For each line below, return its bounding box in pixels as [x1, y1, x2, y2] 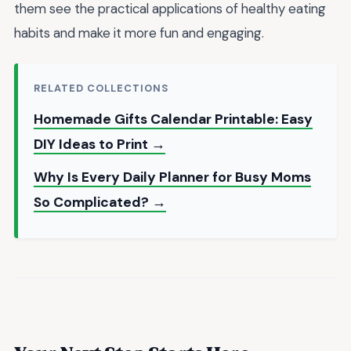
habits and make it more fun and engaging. [14, 24, 264, 42]
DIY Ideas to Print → [34, 136, 165, 154]
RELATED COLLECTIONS [34, 81, 169, 96]
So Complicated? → [34, 194, 166, 212]
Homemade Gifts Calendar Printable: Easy [34, 110, 313, 128]
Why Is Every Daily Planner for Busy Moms [34, 168, 311, 186]
